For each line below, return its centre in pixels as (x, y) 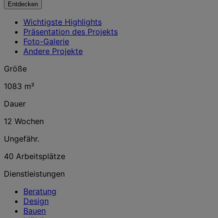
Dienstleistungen (34, 174)
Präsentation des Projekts (71, 32)
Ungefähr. (22, 139)
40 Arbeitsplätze (35, 156)
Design (36, 201)
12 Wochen (24, 121)
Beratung (40, 191)
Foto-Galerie (46, 41)
